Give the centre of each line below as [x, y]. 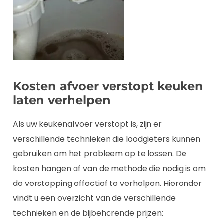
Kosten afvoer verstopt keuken [108, 86]
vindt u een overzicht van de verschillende [94, 198]
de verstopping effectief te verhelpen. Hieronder [107, 183]
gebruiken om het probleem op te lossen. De [100, 153]
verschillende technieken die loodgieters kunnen [107, 139]
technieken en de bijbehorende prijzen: [88, 213]
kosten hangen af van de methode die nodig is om [109, 168]
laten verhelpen [62, 100]
